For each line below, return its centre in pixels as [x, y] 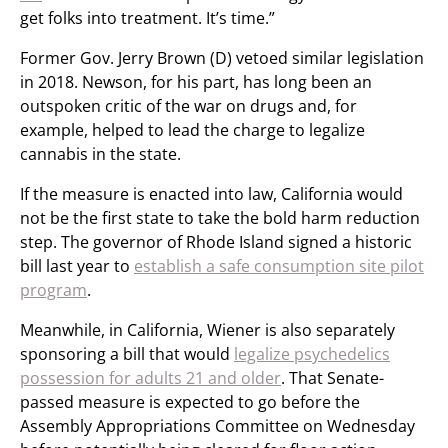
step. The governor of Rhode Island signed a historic [216, 242]
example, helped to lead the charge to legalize [192, 130]
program [53, 290]
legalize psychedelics [312, 354]
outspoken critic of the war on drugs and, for [188, 106]
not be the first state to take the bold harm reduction [220, 218]
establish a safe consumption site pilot [279, 266]
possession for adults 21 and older [150, 378]
